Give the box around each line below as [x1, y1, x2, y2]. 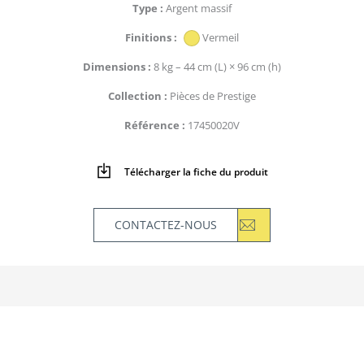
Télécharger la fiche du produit [124, 164, 268, 179]
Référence [124, 117, 182, 132]
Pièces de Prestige [170, 88, 256, 103]
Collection [108, 88, 164, 103]
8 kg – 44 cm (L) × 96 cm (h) [154, 58, 281, 74]
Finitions [125, 29, 174, 45]
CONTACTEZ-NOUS [115, 216, 217, 232]
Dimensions [83, 58, 148, 74]
